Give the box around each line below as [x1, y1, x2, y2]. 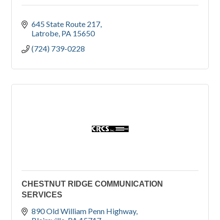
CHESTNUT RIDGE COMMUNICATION [22, 180, 163, 189]
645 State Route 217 [31, 19, 100, 29]
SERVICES [22, 191, 62, 199]
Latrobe [31, 28, 58, 38]
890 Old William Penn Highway [31, 206, 136, 216]
